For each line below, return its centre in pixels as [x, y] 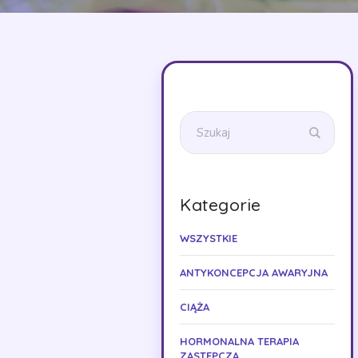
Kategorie [221, 205]
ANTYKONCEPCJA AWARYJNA [254, 272]
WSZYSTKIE [209, 238]
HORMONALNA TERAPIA [239, 341]
